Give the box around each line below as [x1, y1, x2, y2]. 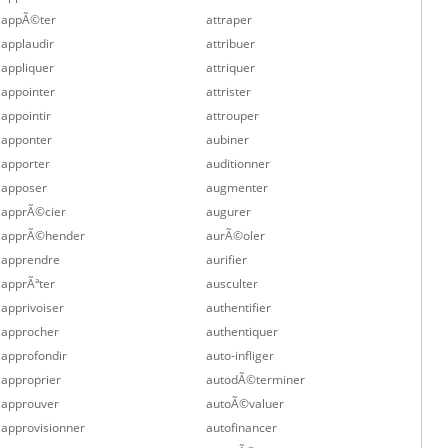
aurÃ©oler [206, 227, 266, 244]
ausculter [206, 275, 259, 292]
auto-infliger [206, 347, 275, 364]
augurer [206, 203, 252, 220]
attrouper [206, 107, 260, 124]
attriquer [206, 59, 256, 76]
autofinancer [206, 419, 278, 436]
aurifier [206, 251, 248, 268]
